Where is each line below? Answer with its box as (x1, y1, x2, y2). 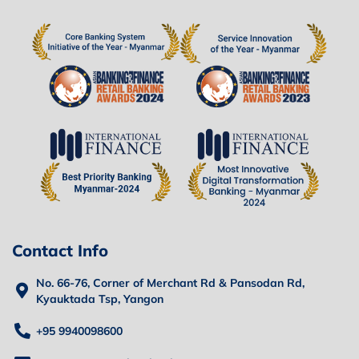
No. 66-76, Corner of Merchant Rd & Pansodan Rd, (36, 275, 305, 290)
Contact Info (12, 240, 108, 260)
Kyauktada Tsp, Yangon (36, 291, 163, 306)
